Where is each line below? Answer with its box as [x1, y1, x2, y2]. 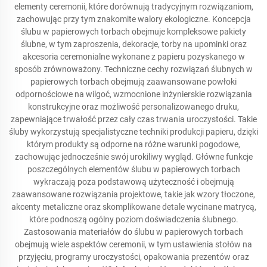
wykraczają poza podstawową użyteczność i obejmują [33, 177, 234, 187]
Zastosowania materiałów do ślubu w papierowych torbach [24, 227, 243, 237]
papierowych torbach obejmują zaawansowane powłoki [30, 77, 237, 86]
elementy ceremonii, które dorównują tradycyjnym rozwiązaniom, [14, 2, 253, 11]
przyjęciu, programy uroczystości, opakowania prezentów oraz [18, 252, 249, 262]
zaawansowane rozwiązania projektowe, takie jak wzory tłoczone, [12, 190, 255, 199]
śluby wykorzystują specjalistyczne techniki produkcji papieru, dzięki [9, 127, 258, 136]
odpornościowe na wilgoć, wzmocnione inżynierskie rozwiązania [15, 89, 252, 99]
